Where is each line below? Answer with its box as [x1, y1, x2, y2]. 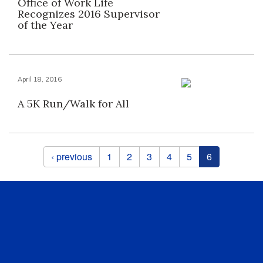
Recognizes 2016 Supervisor [18, 7, 160, 21]
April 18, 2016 [18, 75, 62, 84]
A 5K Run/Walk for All [18, 97, 129, 111]
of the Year [18, 18, 73, 32]
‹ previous [50, 150, 92, 164]
